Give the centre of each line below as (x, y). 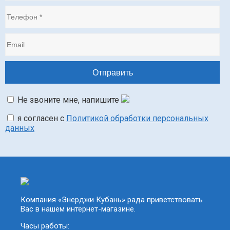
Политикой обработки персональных (137, 119)
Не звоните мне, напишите (68, 100)
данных (20, 128)
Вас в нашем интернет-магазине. (78, 209)
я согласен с (41, 119)
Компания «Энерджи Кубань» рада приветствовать (112, 200)
